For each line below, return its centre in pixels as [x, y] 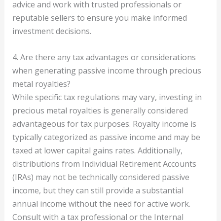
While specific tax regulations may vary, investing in [107, 97]
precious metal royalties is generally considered [100, 110]
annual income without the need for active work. [101, 203]
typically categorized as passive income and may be [106, 137]
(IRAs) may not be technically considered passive [101, 177]
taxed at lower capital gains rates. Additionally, [97, 150]
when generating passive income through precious [107, 70]
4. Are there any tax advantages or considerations [104, 57]
